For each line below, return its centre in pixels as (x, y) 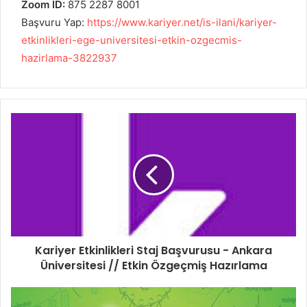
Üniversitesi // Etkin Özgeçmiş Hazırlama (153, 265)
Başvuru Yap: (54, 22)
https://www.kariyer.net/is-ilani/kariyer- (182, 22)
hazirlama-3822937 (69, 58)
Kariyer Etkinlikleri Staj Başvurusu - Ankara (153, 250)
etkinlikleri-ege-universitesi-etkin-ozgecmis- (132, 40)
